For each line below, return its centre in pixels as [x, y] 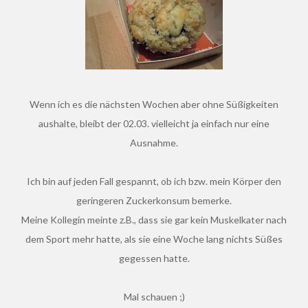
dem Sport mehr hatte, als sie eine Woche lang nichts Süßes [154, 239]
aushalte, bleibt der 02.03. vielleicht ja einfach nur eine [154, 123]
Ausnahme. [154, 143]
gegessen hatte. [154, 258]
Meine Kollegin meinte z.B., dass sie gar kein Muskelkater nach [25, 220]
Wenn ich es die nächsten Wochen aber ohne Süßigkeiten [34, 104]
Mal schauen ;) [158, 297]
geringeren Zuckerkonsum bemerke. [154, 200]
